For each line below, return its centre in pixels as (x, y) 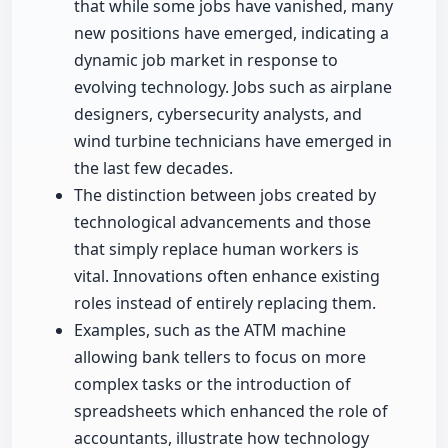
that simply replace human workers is (216, 249)
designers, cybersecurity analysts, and (218, 114)
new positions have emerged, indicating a (231, 33)
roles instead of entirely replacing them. (225, 303)
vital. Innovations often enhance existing (227, 276)
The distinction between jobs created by (225, 195)
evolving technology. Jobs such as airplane (233, 87)
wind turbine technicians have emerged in (233, 141)
